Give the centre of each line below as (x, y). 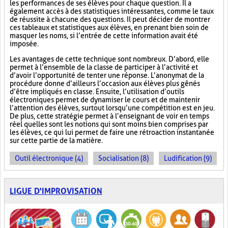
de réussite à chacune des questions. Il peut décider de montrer (110, 19)
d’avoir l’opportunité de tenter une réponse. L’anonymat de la (107, 75)
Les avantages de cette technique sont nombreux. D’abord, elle (109, 59)
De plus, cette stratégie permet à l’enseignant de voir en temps (109, 116)
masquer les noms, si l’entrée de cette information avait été (104, 36)
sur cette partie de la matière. (56, 140)
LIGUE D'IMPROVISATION (56, 191)
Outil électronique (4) (49, 158)
